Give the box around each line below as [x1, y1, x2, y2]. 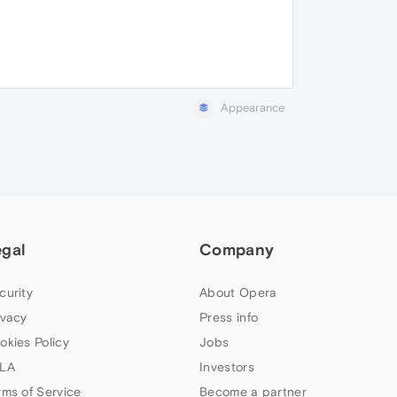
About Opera [199, 284, 277, 300]
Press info [199, 309, 259, 324]
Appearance [221, 100, 284, 114]
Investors [199, 359, 254, 374]
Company [199, 239, 275, 259]
